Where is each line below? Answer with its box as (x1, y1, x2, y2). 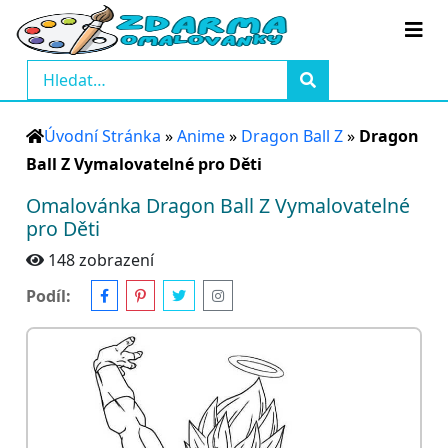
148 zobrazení (48, 249, 154, 271)
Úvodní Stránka (44, 125, 161, 147)
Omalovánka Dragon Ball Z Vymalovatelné (26, 192, 410, 219)
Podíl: (26, 284, 71, 307)
